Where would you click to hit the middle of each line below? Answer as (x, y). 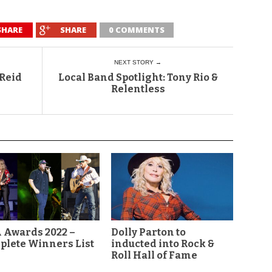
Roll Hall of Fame (155, 255)
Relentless (138, 89)
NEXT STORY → (138, 62)
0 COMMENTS (137, 29)
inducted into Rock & (163, 243)
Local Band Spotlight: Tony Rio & (138, 77)
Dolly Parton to (149, 232)
